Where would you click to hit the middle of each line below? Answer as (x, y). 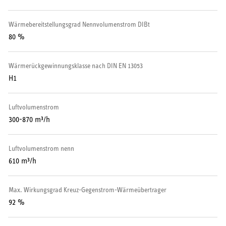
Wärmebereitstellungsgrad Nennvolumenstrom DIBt (79, 24)
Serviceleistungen (53, 15)
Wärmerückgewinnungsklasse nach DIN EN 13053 (76, 66)
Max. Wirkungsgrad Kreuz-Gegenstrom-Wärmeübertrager (88, 190)
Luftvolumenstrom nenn (41, 149)
